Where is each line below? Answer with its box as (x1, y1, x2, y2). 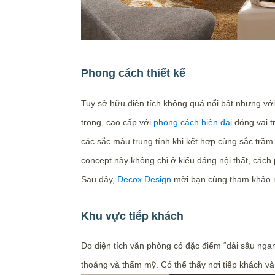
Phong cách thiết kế (80, 66, 185, 79)
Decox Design (117, 174, 171, 184)
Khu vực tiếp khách (80, 207, 184, 223)
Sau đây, (80, 174, 117, 184)
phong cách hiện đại (153, 117, 232, 127)
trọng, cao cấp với (80, 117, 153, 127)
